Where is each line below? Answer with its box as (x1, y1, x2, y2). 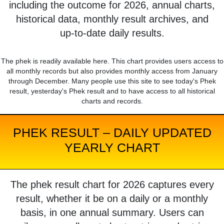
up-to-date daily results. (59, 27, 164, 39)
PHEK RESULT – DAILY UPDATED (12, 125, 211, 140)
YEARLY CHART (64, 140, 160, 155)
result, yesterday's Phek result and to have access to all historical (9, 87, 215, 95)
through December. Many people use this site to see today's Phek (8, 77, 216, 85)
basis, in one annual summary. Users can (20, 207, 204, 218)
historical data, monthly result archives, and (15, 13, 208, 25)
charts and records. (81, 97, 143, 105)
